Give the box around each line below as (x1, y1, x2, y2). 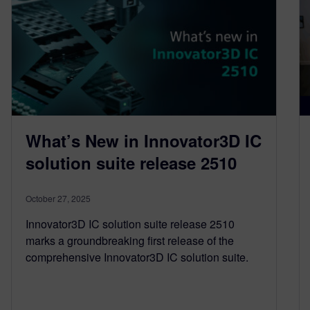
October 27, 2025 (26, 192, 91, 204)
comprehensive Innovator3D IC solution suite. (26, 248, 248, 265)
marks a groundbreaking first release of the (26, 232, 234, 248)
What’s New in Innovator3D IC (26, 128, 262, 152)
